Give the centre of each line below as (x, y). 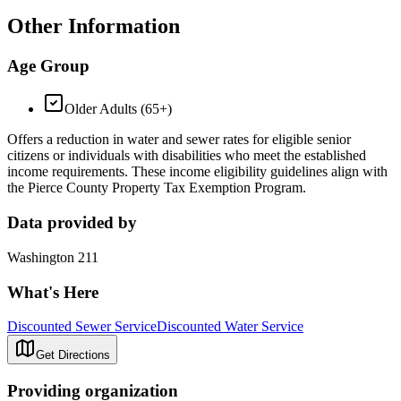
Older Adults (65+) (118, 109)
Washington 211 (53, 257)
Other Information (94, 26)
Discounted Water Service (230, 327)
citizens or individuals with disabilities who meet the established (187, 156)
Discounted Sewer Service (82, 327)
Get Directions (73, 355)
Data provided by (72, 223)
